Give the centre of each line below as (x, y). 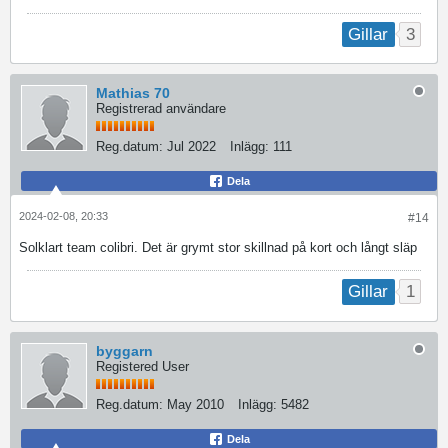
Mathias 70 (133, 93)
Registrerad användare (161, 109)
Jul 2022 (191, 147)
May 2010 (195, 404)
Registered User (142, 366)
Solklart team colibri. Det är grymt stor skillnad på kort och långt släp (218, 248)
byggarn (124, 350)
